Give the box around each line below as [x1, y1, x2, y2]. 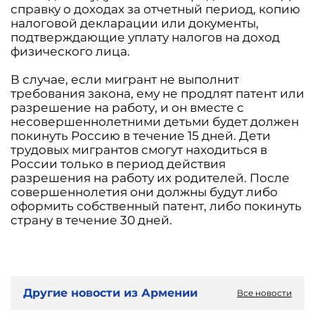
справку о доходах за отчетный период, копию [11, 1, 300, 16]
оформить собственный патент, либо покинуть [11, 198, 302, 213]
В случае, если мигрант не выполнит [11, 72, 239, 86]
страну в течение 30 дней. [11, 212, 172, 227]
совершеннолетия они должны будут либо [11, 184, 278, 199]
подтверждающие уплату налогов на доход [11, 30, 280, 44]
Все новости [237, 287, 292, 298]
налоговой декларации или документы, [11, 15, 259, 30]
